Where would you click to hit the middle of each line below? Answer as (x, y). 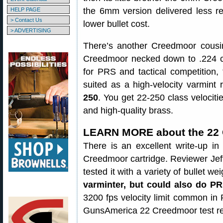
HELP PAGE (25, 9)
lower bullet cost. (116, 24)
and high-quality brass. (128, 111)
